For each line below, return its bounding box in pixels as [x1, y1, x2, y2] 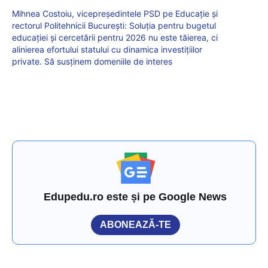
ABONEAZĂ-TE [100, 219, 171, 230]
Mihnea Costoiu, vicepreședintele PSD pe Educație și [12, 8, 218, 19]
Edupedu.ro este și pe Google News [44, 190, 227, 203]
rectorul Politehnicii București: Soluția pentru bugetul [12, 20, 216, 31]
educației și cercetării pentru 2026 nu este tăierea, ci [12, 32, 218, 42]
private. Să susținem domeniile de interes [12, 56, 172, 66]
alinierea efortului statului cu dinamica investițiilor [12, 44, 202, 54]
